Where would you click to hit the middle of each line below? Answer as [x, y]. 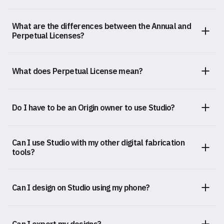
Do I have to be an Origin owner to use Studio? [93, 107]
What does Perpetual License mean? [77, 71]
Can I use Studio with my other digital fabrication [98, 143]
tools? [23, 152]
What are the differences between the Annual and [102, 26]
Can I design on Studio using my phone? [81, 187]
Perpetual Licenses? [48, 36]
